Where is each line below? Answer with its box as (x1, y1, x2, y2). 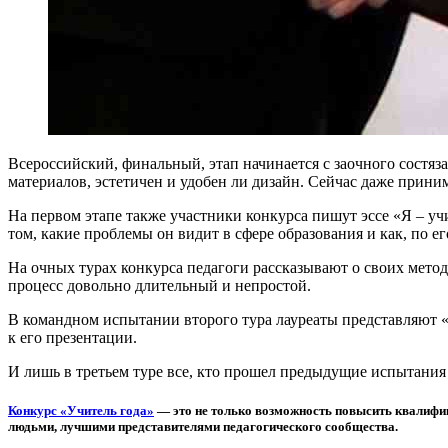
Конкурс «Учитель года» (8, 402, 154, 418)
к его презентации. (8, 328, 137, 346)
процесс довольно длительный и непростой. (8, 276, 311, 294)
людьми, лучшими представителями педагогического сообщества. (8, 418, 398, 434)
